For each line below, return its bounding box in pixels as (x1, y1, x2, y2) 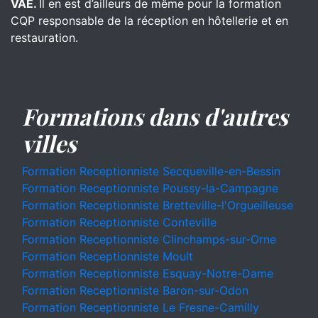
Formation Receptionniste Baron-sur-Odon (22, 283, 248, 297)
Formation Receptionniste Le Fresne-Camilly (22, 300, 259, 314)
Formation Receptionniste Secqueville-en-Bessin (22, 164, 280, 178)
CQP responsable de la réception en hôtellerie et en (11, 13, 288, 28)
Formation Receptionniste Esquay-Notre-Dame (22, 266, 273, 280)
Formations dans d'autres (22, 101, 288, 131)
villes (22, 128, 77, 158)
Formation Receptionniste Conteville (22, 215, 216, 229)
